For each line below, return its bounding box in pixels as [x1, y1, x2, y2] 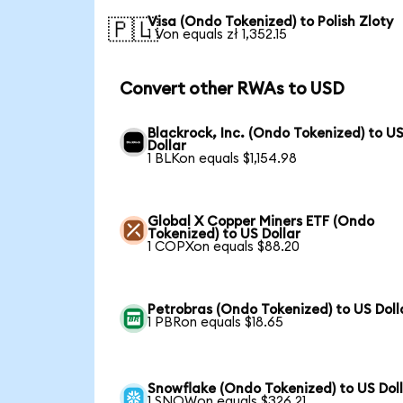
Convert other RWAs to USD [119, 81, 345, 99]
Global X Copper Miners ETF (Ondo [148, 215, 375, 229]
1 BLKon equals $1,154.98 [148, 152, 298, 166]
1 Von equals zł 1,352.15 [148, 27, 288, 41]
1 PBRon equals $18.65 [148, 316, 284, 330]
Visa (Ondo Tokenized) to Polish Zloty [148, 14, 394, 29]
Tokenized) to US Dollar [148, 228, 301, 242]
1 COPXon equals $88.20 [148, 240, 300, 255]
